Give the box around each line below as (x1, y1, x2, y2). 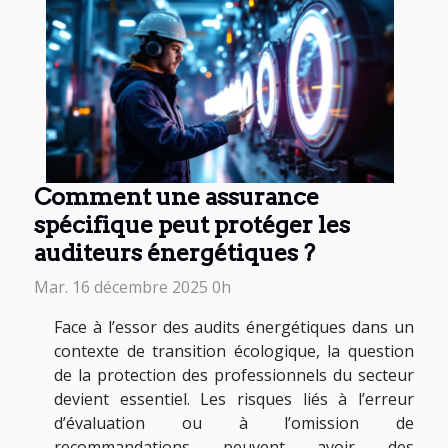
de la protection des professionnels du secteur (54, 364, 414, 387)
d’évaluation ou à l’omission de (54, 412, 414, 435)
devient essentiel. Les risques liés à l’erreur (54, 388, 414, 411)
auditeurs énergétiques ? (34, 238, 315, 268)
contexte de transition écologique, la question (54, 340, 414, 363)
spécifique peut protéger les (34, 210, 350, 240)
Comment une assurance (34, 182, 319, 212)
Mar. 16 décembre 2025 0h (34, 276, 231, 299)
